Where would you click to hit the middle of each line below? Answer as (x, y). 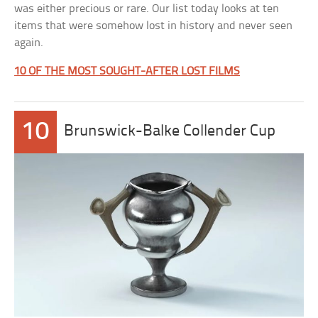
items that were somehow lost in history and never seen (154, 26)
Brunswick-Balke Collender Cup (170, 132)
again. (29, 43)
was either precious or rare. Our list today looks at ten (147, 9)
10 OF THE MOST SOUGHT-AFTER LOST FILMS (127, 71)
